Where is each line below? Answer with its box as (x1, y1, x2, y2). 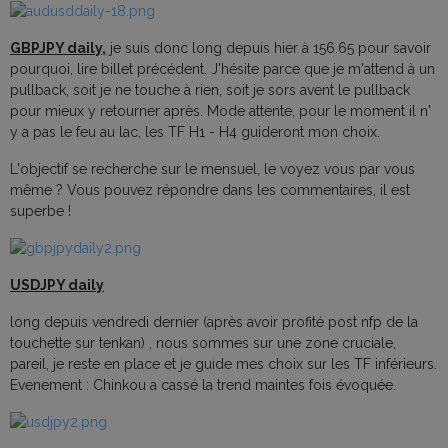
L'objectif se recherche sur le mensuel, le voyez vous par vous (10, 161, 415, 178)
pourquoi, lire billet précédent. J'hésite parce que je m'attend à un (10, 61, 435, 78)
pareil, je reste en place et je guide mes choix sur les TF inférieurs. (10, 356, 437, 373)
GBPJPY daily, (10, 40, 106, 57)
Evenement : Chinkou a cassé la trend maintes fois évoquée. (10, 377, 396, 394)
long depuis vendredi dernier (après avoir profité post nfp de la (10, 314, 418, 331)
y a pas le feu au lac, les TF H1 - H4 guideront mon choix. (10, 124, 384, 141)
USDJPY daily (10, 277, 104, 294)
